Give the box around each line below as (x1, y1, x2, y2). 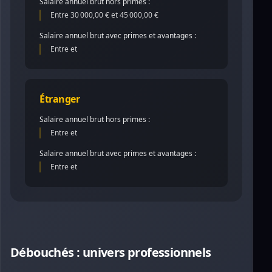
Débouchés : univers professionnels (10, 244, 211, 260)
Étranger (39, 92, 80, 106)
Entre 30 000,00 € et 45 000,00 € (50, 10, 158, 20)
